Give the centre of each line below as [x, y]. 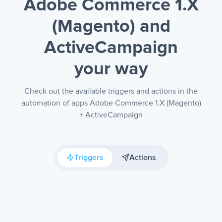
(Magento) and [111, 27]
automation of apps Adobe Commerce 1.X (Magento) [111, 103]
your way [111, 69]
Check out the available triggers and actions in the [111, 91]
